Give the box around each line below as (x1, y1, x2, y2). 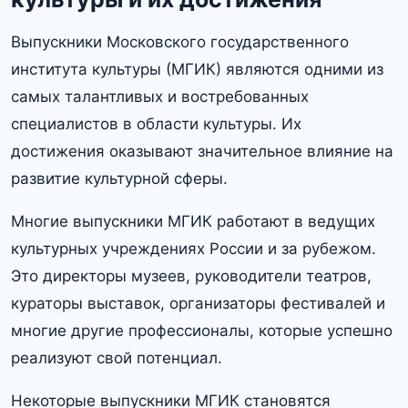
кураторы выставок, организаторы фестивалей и (11, 293, 385, 312)
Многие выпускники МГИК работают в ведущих (11, 211, 375, 230)
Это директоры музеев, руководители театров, (11, 266, 372, 285)
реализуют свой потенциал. (11, 348, 222, 367)
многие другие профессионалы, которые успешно (11, 321, 393, 340)
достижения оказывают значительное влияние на (11, 141, 393, 160)
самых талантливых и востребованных (11, 87, 309, 106)
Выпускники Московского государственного (11, 32, 349, 51)
